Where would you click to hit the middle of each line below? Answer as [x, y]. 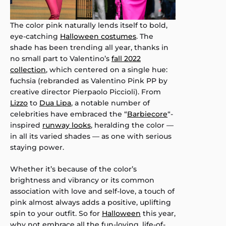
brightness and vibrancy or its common [82, 180]
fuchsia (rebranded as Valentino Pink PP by [89, 81]
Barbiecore [147, 114]
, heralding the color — [132, 125]
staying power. [37, 148]
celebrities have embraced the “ [69, 114]
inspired [26, 125]
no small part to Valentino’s [61, 59]
